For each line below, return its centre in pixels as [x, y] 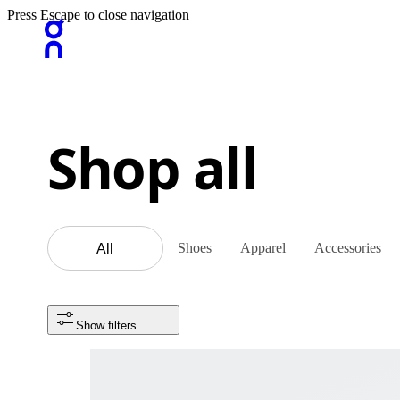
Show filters [106, 325]
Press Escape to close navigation [98, 15]
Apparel [262, 248]
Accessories [347, 248]
